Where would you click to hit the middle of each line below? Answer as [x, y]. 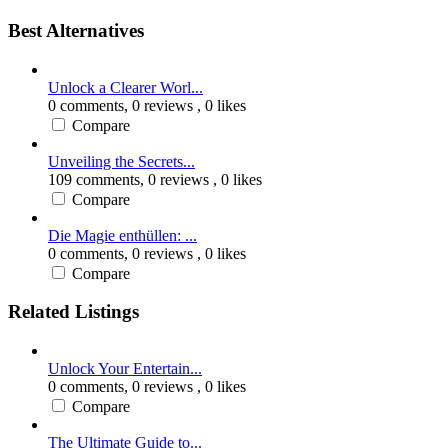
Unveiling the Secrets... [121, 161]
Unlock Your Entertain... [125, 369]
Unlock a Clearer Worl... [125, 87]
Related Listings [73, 312]
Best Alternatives [76, 30]
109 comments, [98, 179]
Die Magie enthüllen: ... [122, 235]
